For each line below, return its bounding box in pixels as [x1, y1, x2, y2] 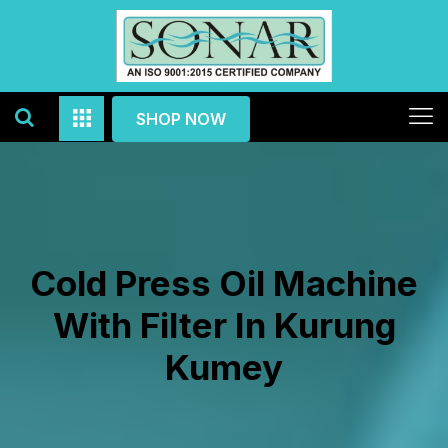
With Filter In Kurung [52, 304, 396, 346]
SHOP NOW [136, 109, 226, 129]
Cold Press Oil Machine [30, 262, 418, 304]
